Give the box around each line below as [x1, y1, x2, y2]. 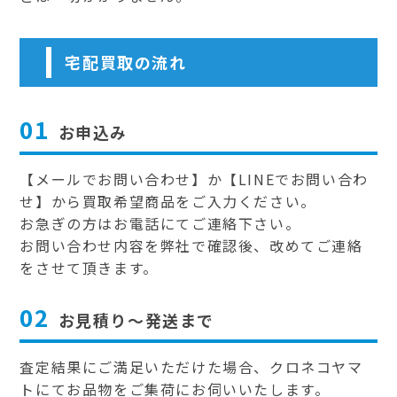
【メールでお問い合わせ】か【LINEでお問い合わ [19, 168, 369, 191]
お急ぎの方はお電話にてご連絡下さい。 [19, 213, 301, 235]
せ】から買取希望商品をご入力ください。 [19, 191, 316, 213]
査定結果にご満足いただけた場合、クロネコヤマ [19, 356, 363, 378]
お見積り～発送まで [58, 308, 215, 332]
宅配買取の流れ [65, 51, 187, 74]
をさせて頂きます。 [19, 257, 159, 279]
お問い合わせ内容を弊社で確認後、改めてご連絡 [19, 235, 363, 257]
